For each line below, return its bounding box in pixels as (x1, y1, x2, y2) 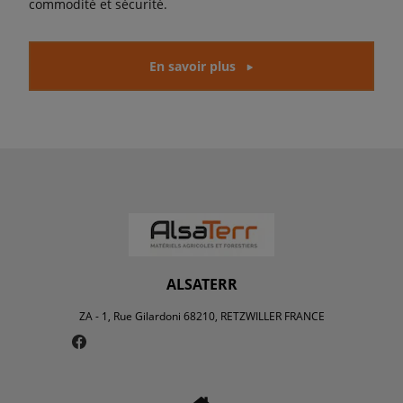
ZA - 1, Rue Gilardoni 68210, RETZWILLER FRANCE (78, 308, 325, 324)
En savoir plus (149, 57, 236, 75)
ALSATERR (166, 273, 237, 294)
